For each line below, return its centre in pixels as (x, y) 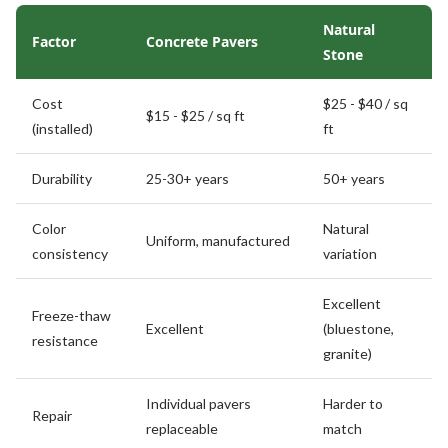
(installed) (62, 128)
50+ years (354, 178)
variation (350, 253)
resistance (65, 340)
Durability (62, 178)
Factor (54, 41)
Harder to (353, 403)
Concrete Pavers (202, 41)
